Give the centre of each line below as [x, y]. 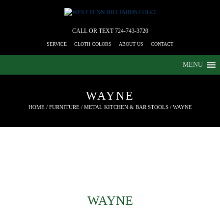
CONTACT [162, 44]
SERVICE [57, 44]
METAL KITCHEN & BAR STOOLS [126, 107]
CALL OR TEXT [93, 31]
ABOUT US [131, 44]
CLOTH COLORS [93, 44]
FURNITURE [64, 107]
